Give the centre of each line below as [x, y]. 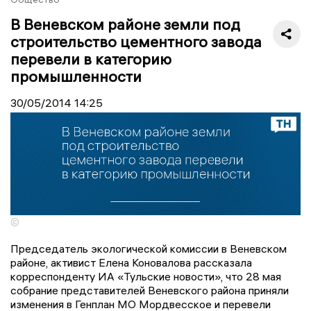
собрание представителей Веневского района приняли [150, 291]
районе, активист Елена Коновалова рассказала [131, 263]
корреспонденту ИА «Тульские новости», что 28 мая [146, 277]
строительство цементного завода [136, 41]
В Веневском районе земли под [125, 24]
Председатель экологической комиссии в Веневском [149, 249]
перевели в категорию [91, 59]
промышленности [76, 76]
